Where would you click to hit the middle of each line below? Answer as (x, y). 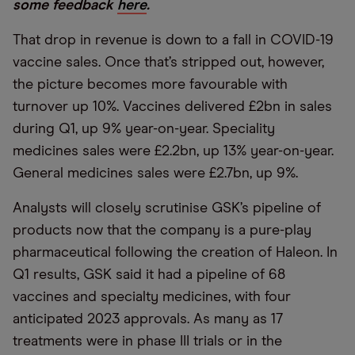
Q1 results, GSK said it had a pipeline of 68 (149, 275)
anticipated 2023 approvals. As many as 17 (148, 319)
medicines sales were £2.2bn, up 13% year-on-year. (173, 151)
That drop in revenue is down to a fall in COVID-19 (173, 40)
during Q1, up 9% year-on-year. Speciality (144, 129)
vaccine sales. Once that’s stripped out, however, (168, 63)
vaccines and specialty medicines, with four (152, 297)
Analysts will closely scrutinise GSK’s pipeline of (167, 208)
